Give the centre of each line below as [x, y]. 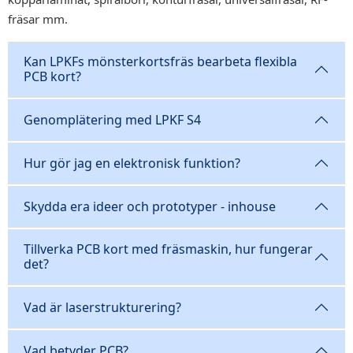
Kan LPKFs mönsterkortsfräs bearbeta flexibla [160, 61]
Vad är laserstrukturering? [102, 307]
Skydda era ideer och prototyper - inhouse [150, 206]
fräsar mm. [38, 19]
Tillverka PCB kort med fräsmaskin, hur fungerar [168, 249]
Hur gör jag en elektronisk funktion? [132, 163]
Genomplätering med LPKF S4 [112, 119]
